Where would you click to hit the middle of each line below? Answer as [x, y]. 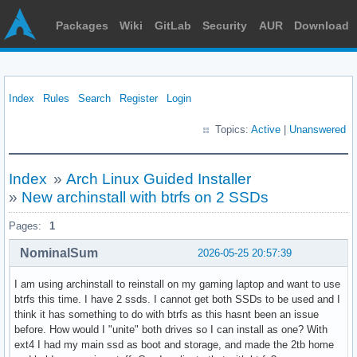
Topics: [233, 129]
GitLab [173, 25]
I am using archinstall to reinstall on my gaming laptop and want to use [177, 284]
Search [94, 98]
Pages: [25, 226]
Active [266, 129]
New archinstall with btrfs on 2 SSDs [145, 197]
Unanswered [318, 129]
